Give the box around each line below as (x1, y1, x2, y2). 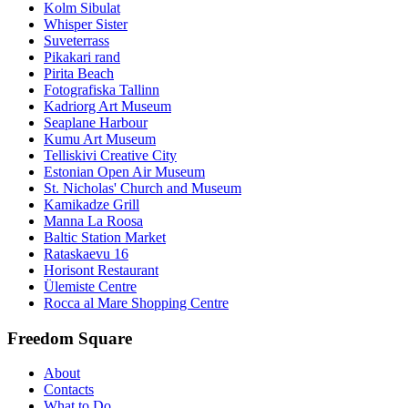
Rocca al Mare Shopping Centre (44, 294, 229, 311)
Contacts (44, 382, 94, 398)
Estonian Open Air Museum (44, 163, 205, 179)
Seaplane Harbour (44, 114, 148, 130)
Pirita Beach (44, 65, 114, 81)
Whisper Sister (44, 15, 127, 32)
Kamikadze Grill (44, 196, 139, 212)
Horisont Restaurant (44, 261, 158, 278)
